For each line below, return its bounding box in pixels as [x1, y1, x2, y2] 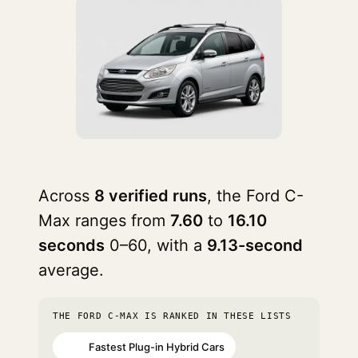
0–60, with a [105, 236, 207, 255]
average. [38, 261, 104, 280]
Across [38, 186, 94, 205]
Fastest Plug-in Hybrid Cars [89, 340, 225, 353]
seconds [38, 236, 105, 255]
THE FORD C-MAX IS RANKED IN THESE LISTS [53, 311, 292, 321]
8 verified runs [94, 186, 207, 205]
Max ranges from [38, 211, 170, 230]
